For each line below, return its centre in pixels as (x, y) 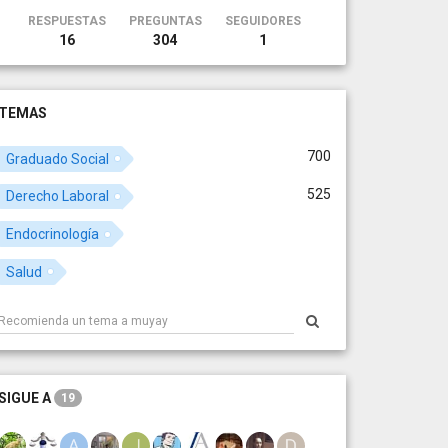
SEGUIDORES (262, 21)
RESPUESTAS (66, 21)
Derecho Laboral (58, 196)
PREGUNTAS (165, 21)
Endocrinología (53, 234)
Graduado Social (58, 158)
